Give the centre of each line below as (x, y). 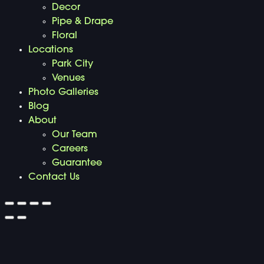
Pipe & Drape (82, 22)
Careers (70, 149)
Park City (72, 64)
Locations (51, 50)
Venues (68, 78)
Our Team (75, 135)
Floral (65, 36)
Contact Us (54, 177)
